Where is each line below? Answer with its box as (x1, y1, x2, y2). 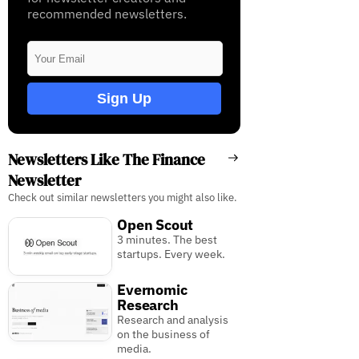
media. (117, 341, 152, 357)
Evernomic (117, 280, 188, 300)
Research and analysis (117, 313, 229, 328)
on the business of (117, 327, 211, 342)
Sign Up (96, 90, 151, 107)
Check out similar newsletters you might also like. (7, 191, 237, 205)
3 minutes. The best (117, 232, 218, 248)
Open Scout (117, 216, 194, 235)
